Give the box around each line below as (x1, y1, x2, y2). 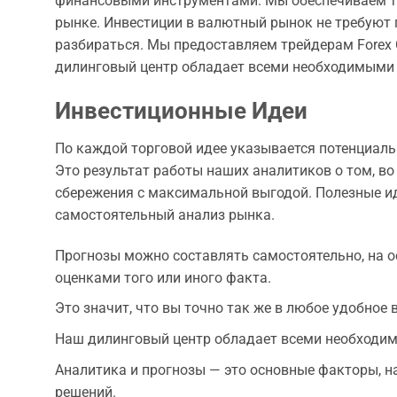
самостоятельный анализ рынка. (55, 206, 275, 224)
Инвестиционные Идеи (55, 97, 307, 125)
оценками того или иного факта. (55, 269, 271, 286)
